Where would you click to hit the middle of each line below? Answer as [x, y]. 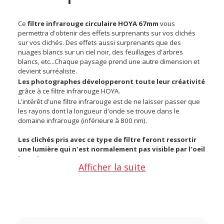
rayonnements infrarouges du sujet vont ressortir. [95, 178]
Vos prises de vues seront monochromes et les [90, 169]
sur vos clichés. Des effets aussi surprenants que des [100, 42]
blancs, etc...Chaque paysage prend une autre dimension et [109, 61]
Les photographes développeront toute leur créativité [112, 81]
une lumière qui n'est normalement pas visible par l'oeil [112, 149]
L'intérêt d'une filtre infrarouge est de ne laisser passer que [109, 101]
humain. [32, 158]
